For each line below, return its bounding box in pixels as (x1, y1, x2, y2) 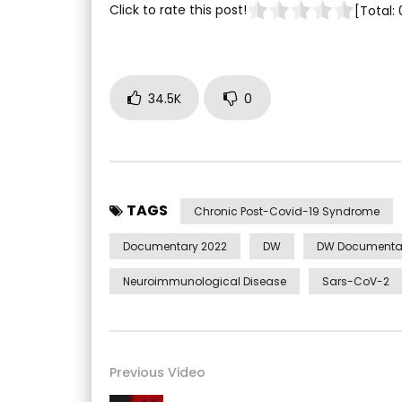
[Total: (354, 2, 398, 21)
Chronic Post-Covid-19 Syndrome (194, 203, 380, 219)
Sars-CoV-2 (322, 273, 389, 289)
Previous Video (109, 363, 205, 381)
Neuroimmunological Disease (123, 273, 286, 289)
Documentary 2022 (123, 238, 227, 254)
